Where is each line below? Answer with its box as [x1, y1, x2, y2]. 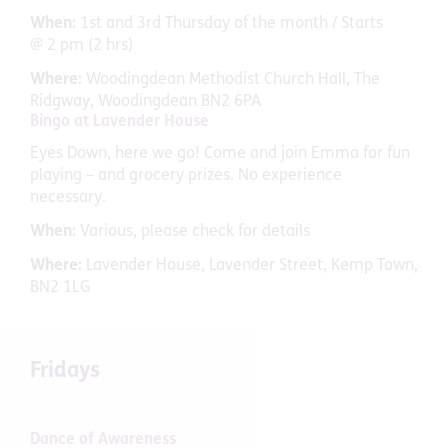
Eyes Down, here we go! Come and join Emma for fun [30, 145, 410, 162]
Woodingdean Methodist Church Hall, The [86, 71, 380, 88]
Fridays [30, 360, 100, 382]
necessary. [30, 189, 106, 206]
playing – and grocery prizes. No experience [30, 167, 342, 184]
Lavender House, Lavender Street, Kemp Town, [82, 257, 418, 274]
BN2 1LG [30, 279, 90, 296]
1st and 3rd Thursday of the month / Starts [80, 15, 383, 32]
